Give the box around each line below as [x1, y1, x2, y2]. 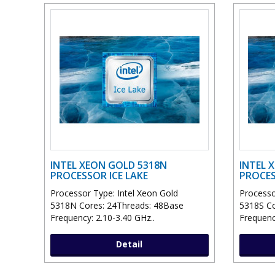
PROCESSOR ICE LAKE [50, 169, 148, 183]
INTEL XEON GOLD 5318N [50, 158, 167, 172]
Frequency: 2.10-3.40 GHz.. [50, 212, 155, 224]
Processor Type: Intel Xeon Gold [50, 187, 178, 199]
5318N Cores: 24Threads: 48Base [50, 199, 184, 212]
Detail [116, 238, 143, 250]
